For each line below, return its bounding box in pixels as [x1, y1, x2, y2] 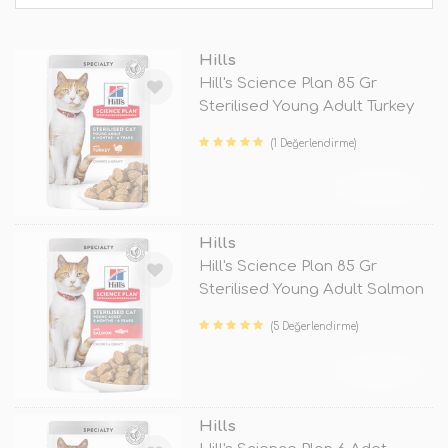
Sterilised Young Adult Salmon [198, 281, 424, 299]
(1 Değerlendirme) [271, 138, 357, 149]
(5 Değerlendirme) [271, 321, 359, 333]
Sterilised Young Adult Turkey [198, 98, 414, 115]
